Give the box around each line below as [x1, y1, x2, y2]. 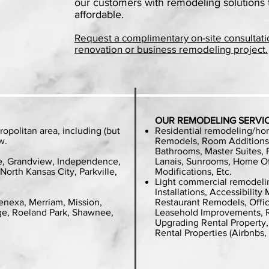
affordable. [74, 8, 127, 20]
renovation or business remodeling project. [74, 43, 268, 55]
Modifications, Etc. [155, 166, 232, 177]
